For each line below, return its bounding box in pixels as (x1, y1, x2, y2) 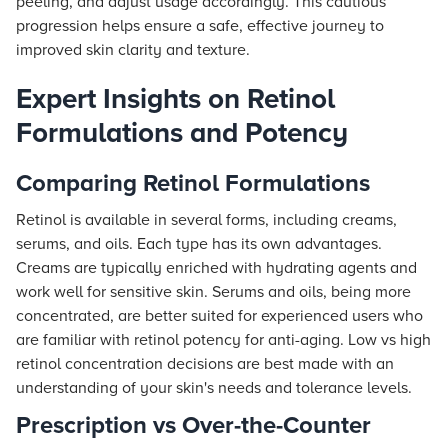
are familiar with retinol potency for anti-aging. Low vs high (16, 330, 431, 350)
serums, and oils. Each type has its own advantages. (16, 234, 382, 254)
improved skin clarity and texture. (16, 40, 250, 60)
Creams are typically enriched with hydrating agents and (16, 258, 417, 278)
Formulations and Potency (16, 116, 348, 150)
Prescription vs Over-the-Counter (16, 411, 371, 440)
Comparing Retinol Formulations (16, 169, 370, 198)
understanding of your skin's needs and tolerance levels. (16, 378, 412, 398)
